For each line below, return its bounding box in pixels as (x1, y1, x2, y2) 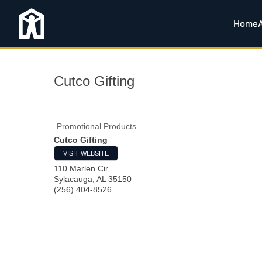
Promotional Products (57, 122, 136, 131)
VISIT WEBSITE (63, 150, 109, 157)
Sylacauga (54, 174, 92, 184)
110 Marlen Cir (54, 164, 108, 173)
